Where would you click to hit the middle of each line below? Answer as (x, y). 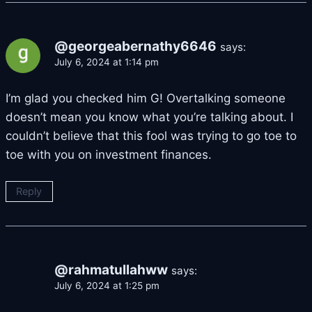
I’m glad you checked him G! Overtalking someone (146, 99)
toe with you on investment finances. (109, 155)
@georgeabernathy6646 (135, 46)
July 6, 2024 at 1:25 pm (107, 286)
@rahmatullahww (111, 270)
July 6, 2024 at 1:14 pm (107, 62)
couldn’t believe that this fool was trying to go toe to (151, 136)
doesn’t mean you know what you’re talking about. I (149, 117)
